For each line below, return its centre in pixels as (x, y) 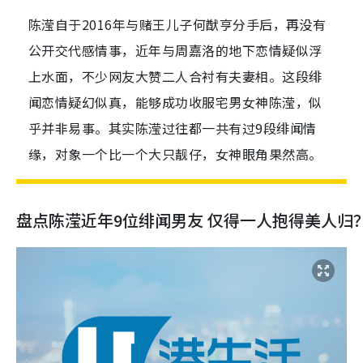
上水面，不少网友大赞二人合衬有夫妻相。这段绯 (175, 77)
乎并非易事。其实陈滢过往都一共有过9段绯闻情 (173, 128)
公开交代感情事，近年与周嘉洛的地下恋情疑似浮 (175, 51)
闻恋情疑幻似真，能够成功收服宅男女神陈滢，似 (175, 102)
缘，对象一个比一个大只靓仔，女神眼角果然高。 (175, 154)
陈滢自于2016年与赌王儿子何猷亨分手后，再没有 (177, 25)
